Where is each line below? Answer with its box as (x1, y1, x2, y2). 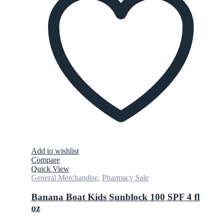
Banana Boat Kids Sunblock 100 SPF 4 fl (31, 191, 200, 202)
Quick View (31, 164, 69, 173)
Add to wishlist (31, 146, 79, 155)
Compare (31, 155, 60, 164)
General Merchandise (31, 173, 98, 182)
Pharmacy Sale (102, 173, 149, 182)
